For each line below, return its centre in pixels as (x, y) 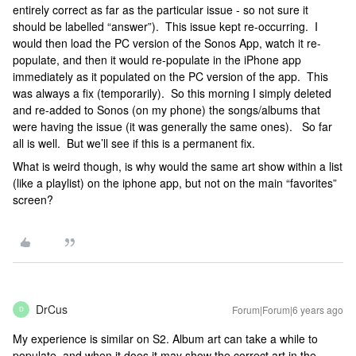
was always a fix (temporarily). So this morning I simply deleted (172, 93)
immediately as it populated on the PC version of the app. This (170, 76)
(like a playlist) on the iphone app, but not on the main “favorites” (175, 182)
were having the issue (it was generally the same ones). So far (172, 126)
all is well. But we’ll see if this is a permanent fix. (137, 143)
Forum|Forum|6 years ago (288, 309)
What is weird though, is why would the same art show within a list (178, 166)
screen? (33, 199)
